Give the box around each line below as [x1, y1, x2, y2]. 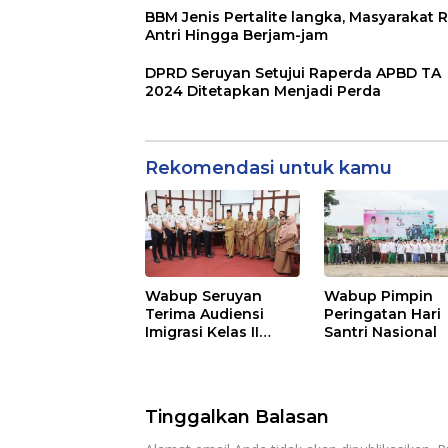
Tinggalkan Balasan [145, 405, 329, 428]
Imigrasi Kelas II [145, 322, 259, 341]
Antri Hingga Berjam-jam [145, 25, 328, 44]
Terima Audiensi [145, 304, 264, 323]
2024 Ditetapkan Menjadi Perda [145, 81, 381, 100]
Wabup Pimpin [324, 286, 434, 305]
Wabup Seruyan [145, 286, 262, 305]
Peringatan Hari [324, 304, 442, 323]
